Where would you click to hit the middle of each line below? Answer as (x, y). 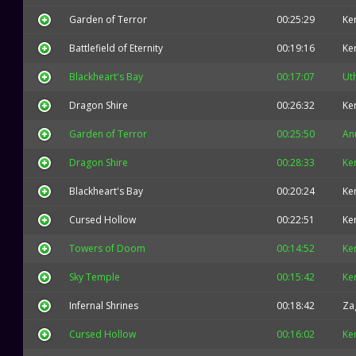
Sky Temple (95, 277)
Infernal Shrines (104, 306)
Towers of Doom (107, 248)
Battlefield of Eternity (116, 48)
